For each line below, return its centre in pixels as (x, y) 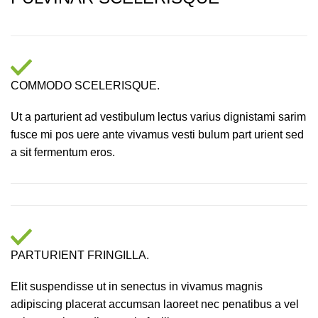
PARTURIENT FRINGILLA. (80, 255)
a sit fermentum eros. (63, 152)
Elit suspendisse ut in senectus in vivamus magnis (137, 286)
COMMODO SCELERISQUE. (85, 85)
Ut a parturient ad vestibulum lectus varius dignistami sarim (158, 116)
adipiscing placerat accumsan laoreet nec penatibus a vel (155, 304)
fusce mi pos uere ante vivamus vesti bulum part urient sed (157, 134)
